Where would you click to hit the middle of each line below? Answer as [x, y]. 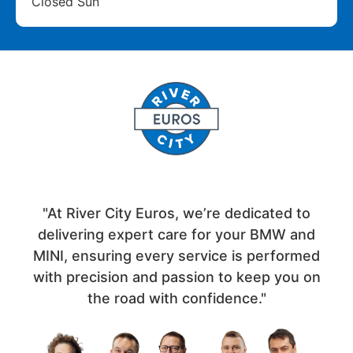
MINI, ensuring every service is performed [176, 256]
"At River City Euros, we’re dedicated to [176, 214]
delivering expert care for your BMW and [176, 235]
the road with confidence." [176, 299]
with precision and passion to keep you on [176, 277]
